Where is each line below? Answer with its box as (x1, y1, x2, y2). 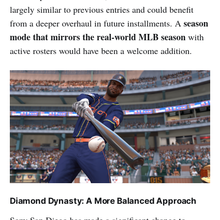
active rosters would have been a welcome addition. (10, 44, 192, 56)
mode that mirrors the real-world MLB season (10, 30, 186, 43)
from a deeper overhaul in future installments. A (10, 17, 184, 29)
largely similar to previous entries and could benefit (10, 3, 193, 15)
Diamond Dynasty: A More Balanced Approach (10, 196, 197, 206)
